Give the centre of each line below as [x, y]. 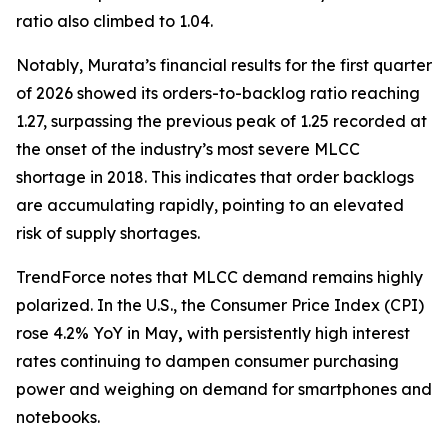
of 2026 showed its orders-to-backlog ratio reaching [218, 93]
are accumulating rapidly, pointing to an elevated [210, 205]
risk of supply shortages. [108, 233]
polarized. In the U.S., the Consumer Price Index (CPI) [220, 305]
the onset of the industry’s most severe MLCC [188, 149]
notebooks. [58, 417]
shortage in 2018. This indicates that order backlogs [215, 177]
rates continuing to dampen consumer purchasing [207, 361]
